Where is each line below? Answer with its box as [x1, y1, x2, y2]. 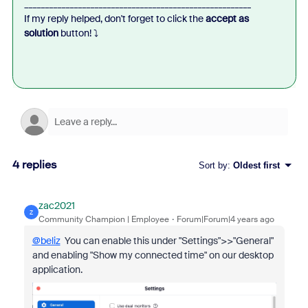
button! [58, 27, 93, 39]
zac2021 [38, 199, 75, 212]
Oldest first [232, 159, 280, 170]
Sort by [198, 159, 228, 170]
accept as [205, 12, 249, 25]
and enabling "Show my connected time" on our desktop [32, 249, 274, 261]
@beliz [32, 234, 60, 247]
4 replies [12, 158, 57, 171]
